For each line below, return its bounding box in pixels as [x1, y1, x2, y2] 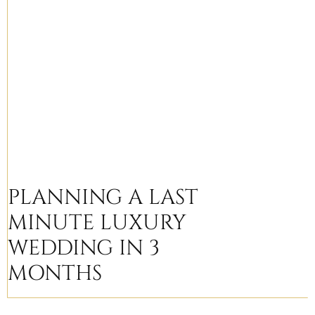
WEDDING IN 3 [8, 233, 160, 262]
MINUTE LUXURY [8, 208, 186, 237]
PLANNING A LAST [8, 183, 198, 212]
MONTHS [8, 259, 102, 288]
